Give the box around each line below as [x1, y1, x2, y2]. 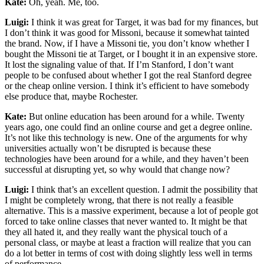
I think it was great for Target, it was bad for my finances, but [31, 16, 258, 27]
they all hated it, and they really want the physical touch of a [5, 226, 227, 237]
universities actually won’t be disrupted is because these [5, 143, 211, 153]
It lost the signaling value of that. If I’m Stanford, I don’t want [5, 59, 233, 70]
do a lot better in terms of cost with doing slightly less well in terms [5, 247, 252, 258]
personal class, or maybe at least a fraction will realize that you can [5, 237, 251, 247]
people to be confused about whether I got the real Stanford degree [5, 70, 252, 80]
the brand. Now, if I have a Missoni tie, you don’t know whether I [5, 38, 249, 48]
